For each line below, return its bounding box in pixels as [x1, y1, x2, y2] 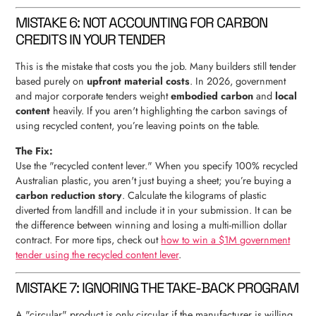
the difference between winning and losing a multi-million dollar [16, 217, 288, 232]
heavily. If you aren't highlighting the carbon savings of [50, 104, 288, 119]
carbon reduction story [16, 188, 123, 202]
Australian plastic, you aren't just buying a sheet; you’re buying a [16, 173, 292, 188]
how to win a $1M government [161, 232, 291, 247]
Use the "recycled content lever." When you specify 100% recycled [16, 158, 298, 173]
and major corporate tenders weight [16, 89, 171, 104]
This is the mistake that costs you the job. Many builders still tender [16, 59, 297, 74]
